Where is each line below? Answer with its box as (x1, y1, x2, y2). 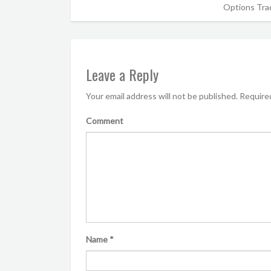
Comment (86, 116, 123, 126)
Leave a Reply (86, 64, 158, 85)
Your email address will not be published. (86, 91, 238, 101)
